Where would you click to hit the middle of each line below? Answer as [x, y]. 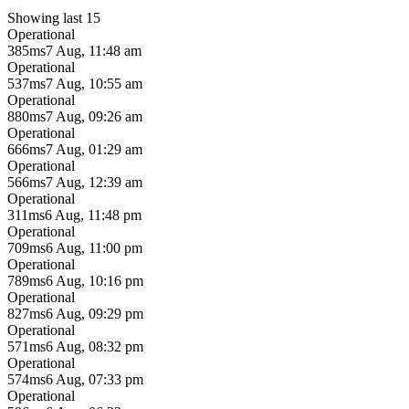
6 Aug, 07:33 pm [94, 379]
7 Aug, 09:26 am [94, 116]
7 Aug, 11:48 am [94, 50]
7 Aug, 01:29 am [94, 149]
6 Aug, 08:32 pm [94, 346]
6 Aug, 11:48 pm [93, 215]
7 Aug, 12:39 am [94, 182]
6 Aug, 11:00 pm [94, 247]
